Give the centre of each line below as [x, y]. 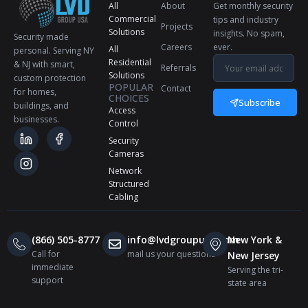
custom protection [50, 78]
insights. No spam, [249, 33]
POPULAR [131, 87]
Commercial [132, 19]
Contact [176, 88]
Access [122, 110]
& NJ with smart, [44, 64]
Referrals [178, 68]
